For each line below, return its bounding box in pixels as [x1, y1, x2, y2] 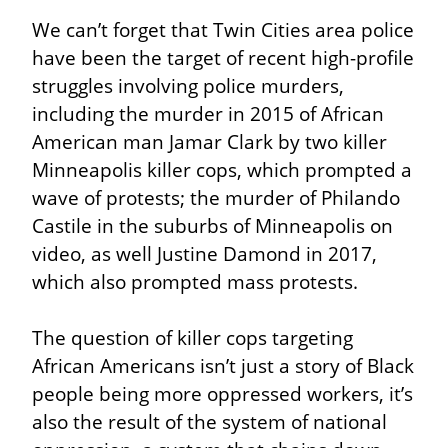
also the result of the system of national [32, 407, 387, 435]
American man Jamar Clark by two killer [32, 127, 387, 155]
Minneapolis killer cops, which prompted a [32, 155, 412, 183]
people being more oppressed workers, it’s [32, 379, 413, 407]
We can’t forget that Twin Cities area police [32, 15, 414, 43]
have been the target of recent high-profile [32, 43, 414, 71]
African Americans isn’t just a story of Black [32, 351, 414, 379]
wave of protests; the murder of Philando [32, 183, 400, 211]
